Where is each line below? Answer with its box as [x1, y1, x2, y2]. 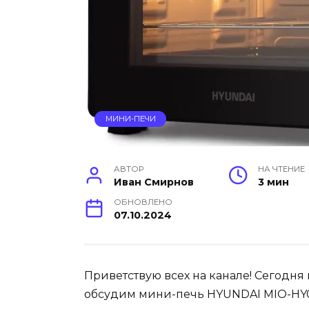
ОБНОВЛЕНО [114, 197, 173, 208]
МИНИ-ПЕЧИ [105, 114, 156, 124]
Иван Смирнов [114, 176, 195, 189]
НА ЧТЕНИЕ [258, 164, 306, 175]
